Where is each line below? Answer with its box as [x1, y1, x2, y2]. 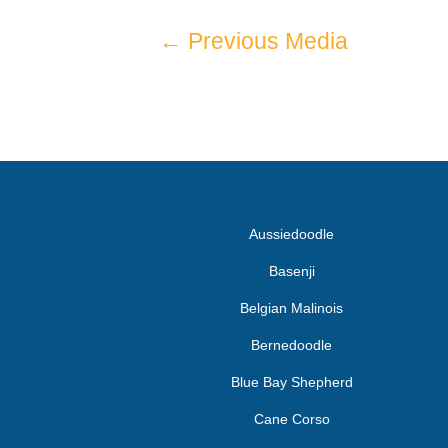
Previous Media [182, 28, 349, 54]
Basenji [268, 262, 315, 279]
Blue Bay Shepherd [230, 373, 353, 390]
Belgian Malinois [240, 299, 344, 316]
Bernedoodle [251, 336, 333, 353]
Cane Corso [253, 410, 330, 427]
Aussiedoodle [249, 225, 335, 242]
